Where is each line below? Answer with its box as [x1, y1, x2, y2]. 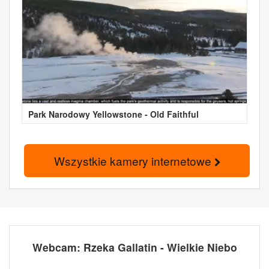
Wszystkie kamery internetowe [53, 152, 214, 169]
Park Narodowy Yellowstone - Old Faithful [28, 107, 199, 120]
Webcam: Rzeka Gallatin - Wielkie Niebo [32, 239, 237, 255]
